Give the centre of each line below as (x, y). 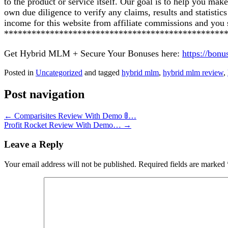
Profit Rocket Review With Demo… (64, 125)
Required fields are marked (183, 164)
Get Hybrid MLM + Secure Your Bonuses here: (93, 53)
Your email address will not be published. (70, 164)
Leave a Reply (34, 145)
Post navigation (44, 94)
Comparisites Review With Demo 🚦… (74, 116)
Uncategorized (59, 72)
